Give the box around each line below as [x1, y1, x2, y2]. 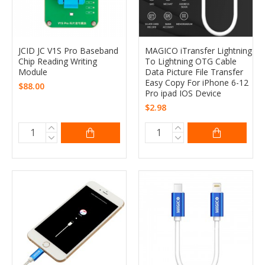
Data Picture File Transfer [144, 66, 243, 77]
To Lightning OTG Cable [144, 55, 237, 67]
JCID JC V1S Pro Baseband [18, 44, 118, 56]
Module [18, 66, 47, 77]
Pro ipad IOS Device [144, 87, 221, 99]
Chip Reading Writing [18, 55, 97, 67]
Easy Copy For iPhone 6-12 [144, 76, 248, 88]
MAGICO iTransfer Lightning [144, 44, 252, 56]
